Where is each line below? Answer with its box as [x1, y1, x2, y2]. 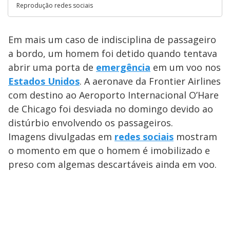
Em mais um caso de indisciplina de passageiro [8, 33, 216, 46]
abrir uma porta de [8, 61, 96, 73]
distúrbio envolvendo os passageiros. [8, 116, 173, 129]
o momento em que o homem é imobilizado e [8, 144, 210, 157]
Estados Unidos [8, 74, 80, 87]
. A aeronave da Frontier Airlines [80, 74, 221, 87]
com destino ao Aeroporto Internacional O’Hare [8, 88, 219, 101]
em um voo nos [150, 61, 221, 73]
